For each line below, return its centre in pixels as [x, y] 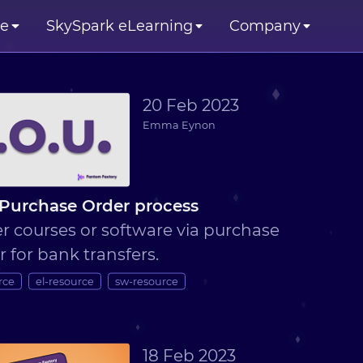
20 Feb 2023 [191, 105]
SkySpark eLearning [119, 26]
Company [265, 26]
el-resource [65, 281]
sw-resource [147, 281]
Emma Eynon [179, 125]
